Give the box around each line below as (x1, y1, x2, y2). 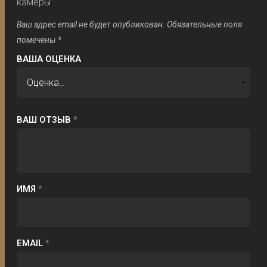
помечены (17, 35, 58, 45)
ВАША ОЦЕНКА (17, 54, 82, 65)
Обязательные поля (167, 20, 243, 30)
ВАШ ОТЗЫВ (17, 114, 74, 125)
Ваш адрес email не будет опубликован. (17, 20, 166, 30)
